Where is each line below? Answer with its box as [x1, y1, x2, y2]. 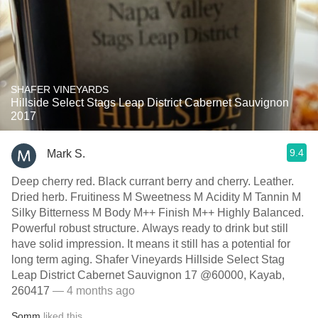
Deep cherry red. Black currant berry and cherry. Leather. [11, 175, 294, 187]
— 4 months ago [50, 285, 135, 297]
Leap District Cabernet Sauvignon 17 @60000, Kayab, [11, 269, 285, 281]
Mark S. [47, 147, 85, 160]
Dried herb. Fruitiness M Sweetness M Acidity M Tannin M [11, 191, 301, 203]
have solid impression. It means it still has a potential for [11, 238, 290, 250]
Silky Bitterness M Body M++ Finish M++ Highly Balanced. [11, 207, 304, 219]
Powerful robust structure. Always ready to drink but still [11, 222, 288, 234]
